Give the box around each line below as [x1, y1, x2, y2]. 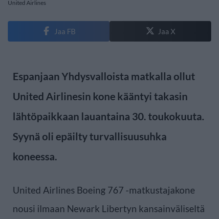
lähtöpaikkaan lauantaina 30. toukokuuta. [13, 109, 204, 122]
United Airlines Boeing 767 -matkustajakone [13, 184, 195, 196]
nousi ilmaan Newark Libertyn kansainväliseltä [13, 202, 205, 214]
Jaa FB [54, 26, 76, 36]
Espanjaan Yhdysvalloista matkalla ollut [13, 69, 195, 82]
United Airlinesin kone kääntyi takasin [13, 89, 188, 102]
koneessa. [13, 150, 57, 162]
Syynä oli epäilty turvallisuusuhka [13, 130, 167, 142]
